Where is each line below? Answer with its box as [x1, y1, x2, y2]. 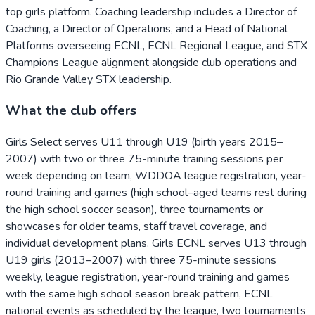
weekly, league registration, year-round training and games [6, 269, 290, 285]
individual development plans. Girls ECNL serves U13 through [6, 236, 307, 252]
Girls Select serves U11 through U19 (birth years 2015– [6, 134, 283, 150]
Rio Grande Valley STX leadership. [6, 71, 172, 87]
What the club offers [6, 101, 136, 120]
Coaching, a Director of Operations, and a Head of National [6, 20, 288, 37]
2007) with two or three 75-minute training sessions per [6, 151, 283, 167]
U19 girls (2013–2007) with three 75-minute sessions [6, 252, 276, 269]
